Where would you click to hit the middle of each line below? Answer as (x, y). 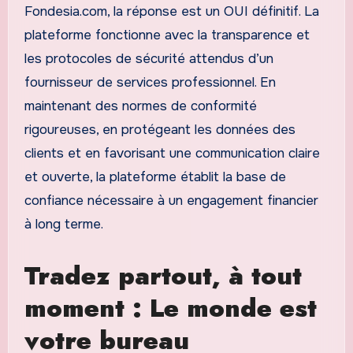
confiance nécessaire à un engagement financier (171, 201)
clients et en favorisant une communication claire (172, 154)
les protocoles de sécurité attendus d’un (149, 59)
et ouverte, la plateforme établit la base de (155, 177)
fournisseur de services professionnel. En (150, 83)
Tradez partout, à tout (163, 276)
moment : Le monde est (170, 308)
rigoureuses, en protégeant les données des (160, 130)
